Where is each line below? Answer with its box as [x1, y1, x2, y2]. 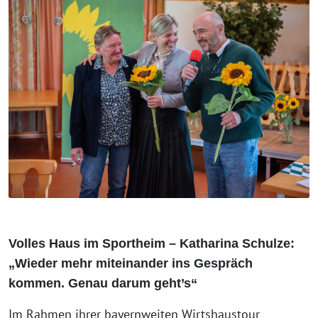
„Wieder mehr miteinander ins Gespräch [9, 256, 253, 271]
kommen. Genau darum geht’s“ [9, 276, 197, 291]
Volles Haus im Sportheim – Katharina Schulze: [9, 236, 295, 251]
